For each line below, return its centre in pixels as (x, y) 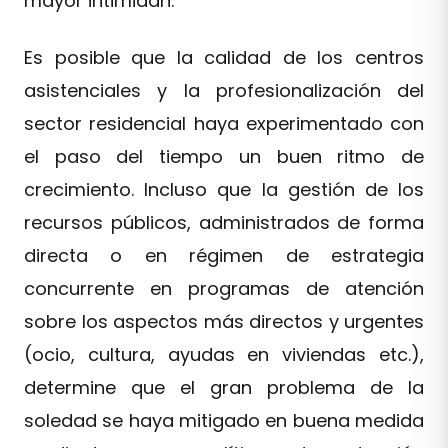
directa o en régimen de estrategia (224, 255)
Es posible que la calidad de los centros (224, 57)
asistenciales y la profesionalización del (224, 90)
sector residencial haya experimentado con (224, 123)
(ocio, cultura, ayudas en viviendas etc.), (224, 354)
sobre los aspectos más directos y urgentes (224, 321)
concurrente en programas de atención (224, 288)
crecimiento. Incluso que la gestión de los (224, 189)
